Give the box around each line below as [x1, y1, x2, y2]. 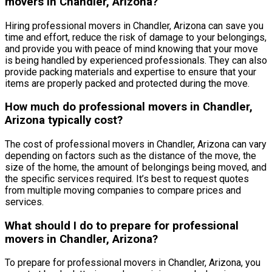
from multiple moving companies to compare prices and [5, 184, 241, 196]
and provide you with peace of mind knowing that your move [5, 42, 258, 55]
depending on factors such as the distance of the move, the [5, 149, 256, 161]
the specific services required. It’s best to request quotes [5, 172, 249, 185]
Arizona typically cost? [5, 114, 123, 127]
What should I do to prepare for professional [5, 219, 239, 233]
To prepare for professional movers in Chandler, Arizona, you [5, 257, 260, 269]
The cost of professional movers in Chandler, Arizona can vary [5, 138, 267, 150]
